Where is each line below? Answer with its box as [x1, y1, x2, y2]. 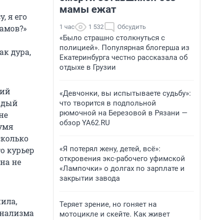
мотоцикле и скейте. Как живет [59, 210, 170, 219]
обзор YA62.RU [59, 118, 110, 127]
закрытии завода [59, 174, 120, 183]
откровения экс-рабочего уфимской [59, 154, 185, 163]
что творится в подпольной [59, 99, 156, 108]
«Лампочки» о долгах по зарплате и [59, 164, 185, 173]
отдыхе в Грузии [59, 63, 116, 72]
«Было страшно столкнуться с [59, 33, 165, 42]
